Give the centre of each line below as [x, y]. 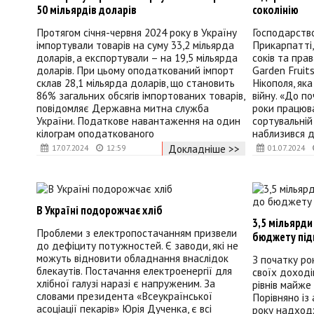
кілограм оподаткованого [95, 134]
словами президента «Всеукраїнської [124, 296]
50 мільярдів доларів [87, 9]
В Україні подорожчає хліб [100, 210]
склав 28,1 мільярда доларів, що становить [136, 83]
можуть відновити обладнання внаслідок [132, 258]
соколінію [275, 9]
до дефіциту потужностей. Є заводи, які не [137, 246]
